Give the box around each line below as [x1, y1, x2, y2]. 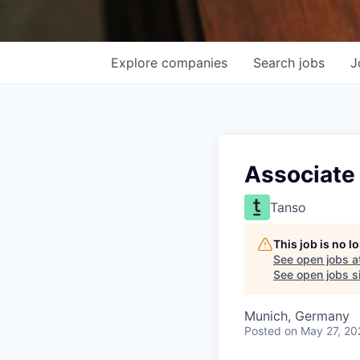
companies [162, 55, 227, 71]
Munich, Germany [244, 308, 350, 324]
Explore [111, 55, 162, 71]
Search [253, 55, 299, 71]
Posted [244, 324, 281, 337]
